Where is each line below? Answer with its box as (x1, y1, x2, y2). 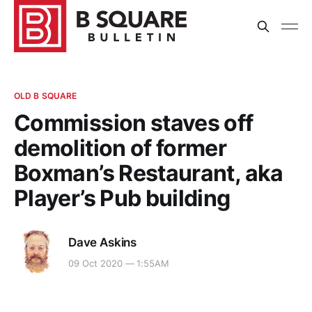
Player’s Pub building (14, 185, 231, 212)
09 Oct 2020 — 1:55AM (68, 258, 170, 270)
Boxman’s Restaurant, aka (14, 159, 283, 187)
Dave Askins (68, 235, 137, 249)
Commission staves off (14, 109, 253, 136)
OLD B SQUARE (14, 91, 77, 101)
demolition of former (14, 134, 227, 162)
